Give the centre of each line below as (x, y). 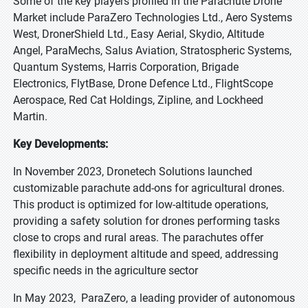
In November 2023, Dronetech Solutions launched (133, 172)
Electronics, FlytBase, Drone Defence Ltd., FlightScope (143, 84)
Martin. (30, 117)
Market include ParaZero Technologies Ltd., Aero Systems (153, 18)
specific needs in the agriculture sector (106, 271)
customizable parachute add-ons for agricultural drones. (149, 188)
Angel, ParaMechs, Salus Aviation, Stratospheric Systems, (152, 51)
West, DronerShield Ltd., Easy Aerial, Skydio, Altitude (139, 34)
